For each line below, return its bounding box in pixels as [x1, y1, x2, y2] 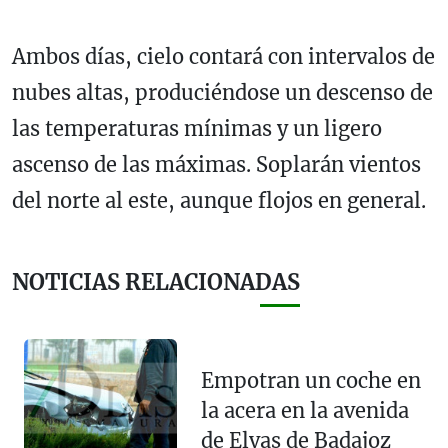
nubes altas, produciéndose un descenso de [12, 79, 433, 105]
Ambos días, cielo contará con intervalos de [12, 43, 435, 69]
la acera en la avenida [200, 397, 409, 423]
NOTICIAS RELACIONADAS [12, 268, 300, 296]
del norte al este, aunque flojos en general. [12, 187, 426, 213]
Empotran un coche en [200, 367, 421, 393]
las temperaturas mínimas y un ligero [12, 115, 382, 141]
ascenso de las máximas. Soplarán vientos [12, 151, 421, 177]
